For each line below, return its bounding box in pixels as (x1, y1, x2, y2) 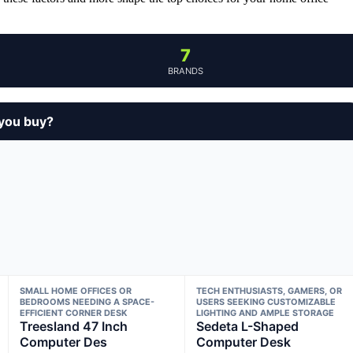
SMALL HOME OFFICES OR (19, 284, 132, 296)
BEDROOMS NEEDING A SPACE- (19, 295, 154, 307)
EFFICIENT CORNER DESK (19, 307, 128, 318)
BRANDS (167, 65, 203, 76)
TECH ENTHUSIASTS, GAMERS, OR (196, 284, 343, 296)
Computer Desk (196, 333, 292, 350)
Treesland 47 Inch (19, 318, 128, 334)
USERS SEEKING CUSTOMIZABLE (196, 295, 336, 307)
